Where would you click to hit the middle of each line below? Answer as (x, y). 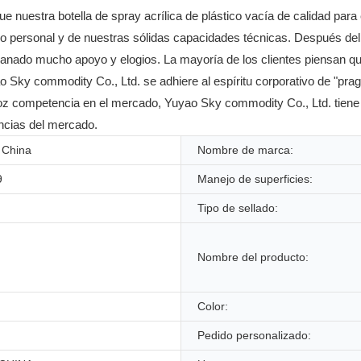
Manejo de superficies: (255, 178)
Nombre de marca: (245, 149)
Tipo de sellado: (238, 207)
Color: (213, 306)
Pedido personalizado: (254, 335)
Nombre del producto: (253, 257)
